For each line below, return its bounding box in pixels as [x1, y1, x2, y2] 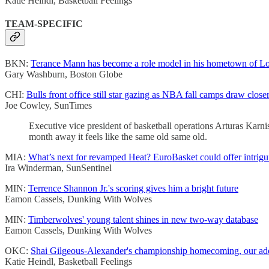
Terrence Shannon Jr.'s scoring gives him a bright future [28, 183, 238, 194]
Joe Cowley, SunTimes [5, 100, 92, 111]
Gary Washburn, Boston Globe [5, 69, 122, 80]
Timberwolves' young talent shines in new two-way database [28, 214, 258, 225]
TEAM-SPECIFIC [5, 18, 83, 29]
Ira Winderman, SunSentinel [5, 163, 112, 174]
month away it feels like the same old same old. [29, 131, 207, 142]
